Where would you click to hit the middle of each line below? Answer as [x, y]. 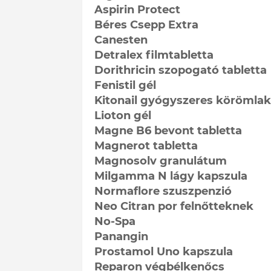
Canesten [121, 40]
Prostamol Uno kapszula [163, 251]
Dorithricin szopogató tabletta [180, 70]
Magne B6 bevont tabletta [168, 130]
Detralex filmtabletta [154, 55]
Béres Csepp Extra [146, 24]
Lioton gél [122, 115]
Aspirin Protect [137, 9]
